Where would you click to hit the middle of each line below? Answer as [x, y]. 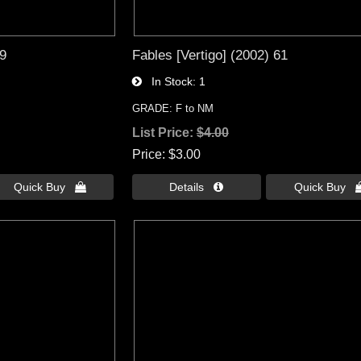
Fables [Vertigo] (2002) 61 [210, 55]
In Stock [167, 82]
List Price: [164, 133]
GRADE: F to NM [172, 109]
